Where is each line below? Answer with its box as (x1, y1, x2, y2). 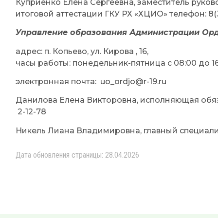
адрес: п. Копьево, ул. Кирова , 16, (16, 46, 148, 56)
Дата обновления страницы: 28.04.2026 (16, 150, 139, 160)
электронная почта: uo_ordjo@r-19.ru (16, 76, 166, 86)
